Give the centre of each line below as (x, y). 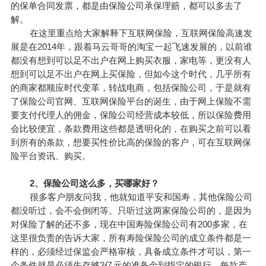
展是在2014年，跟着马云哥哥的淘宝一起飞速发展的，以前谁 (131, 47)
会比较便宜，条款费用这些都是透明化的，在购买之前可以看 (131, 129)
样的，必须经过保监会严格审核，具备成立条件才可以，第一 (131, 252)
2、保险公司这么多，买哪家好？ (88, 183)
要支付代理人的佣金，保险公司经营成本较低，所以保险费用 (131, 115)
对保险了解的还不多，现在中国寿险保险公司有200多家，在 (129, 224)
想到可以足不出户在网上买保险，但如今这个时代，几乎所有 (131, 74)
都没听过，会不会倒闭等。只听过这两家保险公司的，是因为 (131, 211)
